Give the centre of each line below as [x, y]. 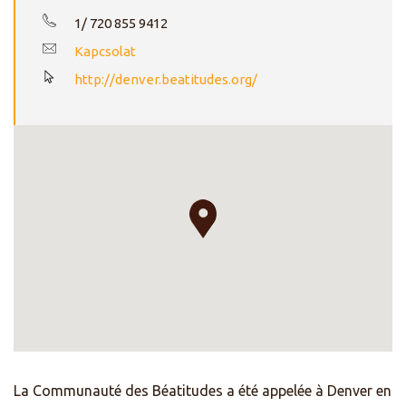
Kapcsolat [105, 51]
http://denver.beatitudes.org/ [166, 79]
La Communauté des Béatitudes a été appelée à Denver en [203, 391]
